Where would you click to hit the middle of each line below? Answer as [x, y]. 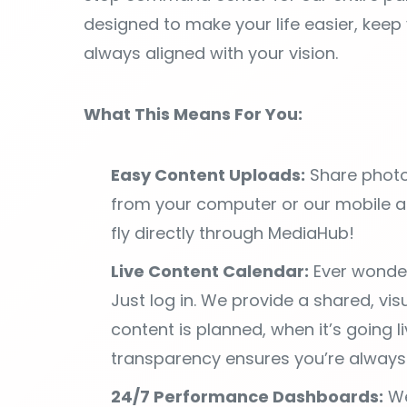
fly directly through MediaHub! [233, 154]
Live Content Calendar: [210, 192]
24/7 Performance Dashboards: [247, 318]
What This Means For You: [193, 35]
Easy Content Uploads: [208, 96]
